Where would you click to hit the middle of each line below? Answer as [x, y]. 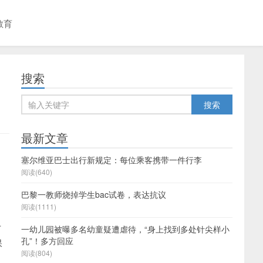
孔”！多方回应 [47, 241]
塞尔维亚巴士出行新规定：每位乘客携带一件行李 [112, 160]
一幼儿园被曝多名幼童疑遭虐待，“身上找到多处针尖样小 [125, 229]
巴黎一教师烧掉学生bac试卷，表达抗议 [94, 194]
